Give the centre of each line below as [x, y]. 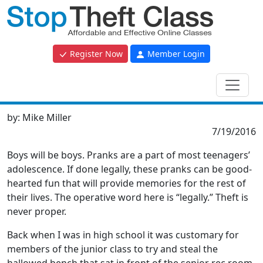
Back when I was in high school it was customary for [123, 235]
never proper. [37, 211]
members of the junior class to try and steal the [112, 249]
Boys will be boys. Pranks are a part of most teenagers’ [129, 155]
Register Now [95, 54]
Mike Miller [47, 117]
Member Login [175, 54]
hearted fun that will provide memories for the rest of [127, 183]
